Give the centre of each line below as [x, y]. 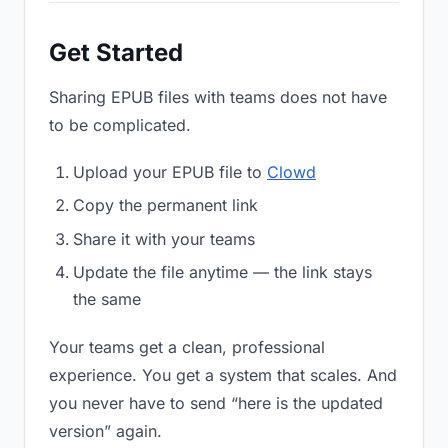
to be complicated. [120, 125]
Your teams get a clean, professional [187, 347]
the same [107, 299]
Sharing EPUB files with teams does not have [218, 97]
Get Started [116, 52]
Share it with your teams [164, 238]
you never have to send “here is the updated [216, 403]
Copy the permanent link [165, 205]
